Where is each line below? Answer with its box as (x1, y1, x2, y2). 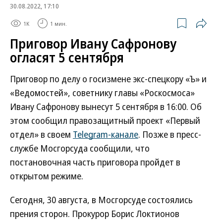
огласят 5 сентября (10, 49, 124, 66)
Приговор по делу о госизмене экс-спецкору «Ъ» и (10, 73, 207, 85)
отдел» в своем (10, 128, 73, 140)
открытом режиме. (10, 170, 83, 182)
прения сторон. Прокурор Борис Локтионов (10, 208, 179, 220)
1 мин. (50, 19, 67, 27)
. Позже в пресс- (138, 128, 201, 140)
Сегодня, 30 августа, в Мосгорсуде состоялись (10, 194, 193, 206)
